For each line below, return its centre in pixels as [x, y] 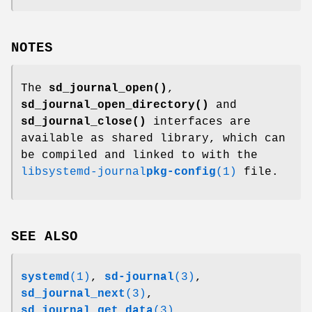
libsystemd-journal [84, 172]
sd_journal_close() [84, 122]
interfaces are [198, 122]
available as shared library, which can [153, 139]
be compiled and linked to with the [139, 156]
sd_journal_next [73, 294]
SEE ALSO [45, 236]
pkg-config [181, 172]
